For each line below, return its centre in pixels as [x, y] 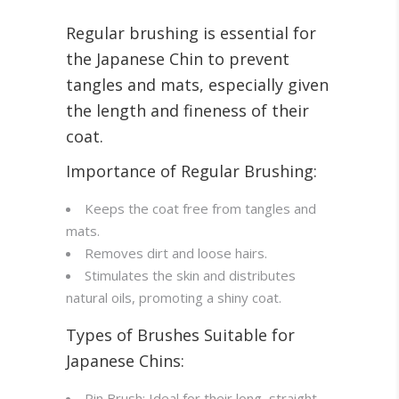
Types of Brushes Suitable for [180, 335]
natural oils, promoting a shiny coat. [174, 298]
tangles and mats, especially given [197, 85]
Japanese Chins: [125, 361]
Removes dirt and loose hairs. [176, 253]
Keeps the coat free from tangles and [200, 209]
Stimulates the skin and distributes [190, 276]
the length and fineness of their [187, 111]
